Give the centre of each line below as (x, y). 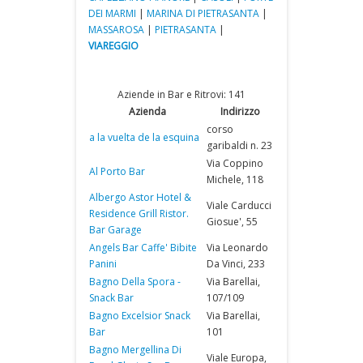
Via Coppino (235, 163)
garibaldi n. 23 (239, 145)
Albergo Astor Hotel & (140, 197)
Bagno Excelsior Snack (140, 316)
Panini (103, 264)
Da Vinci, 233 (236, 264)
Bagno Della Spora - (135, 282)
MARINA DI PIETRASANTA (203, 13)
